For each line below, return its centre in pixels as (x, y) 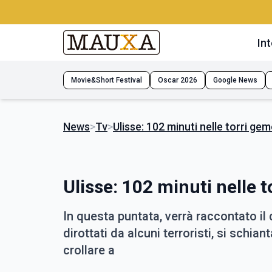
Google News (235, 80)
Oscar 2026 (178, 80)
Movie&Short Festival (107, 80)
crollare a (89, 250)
